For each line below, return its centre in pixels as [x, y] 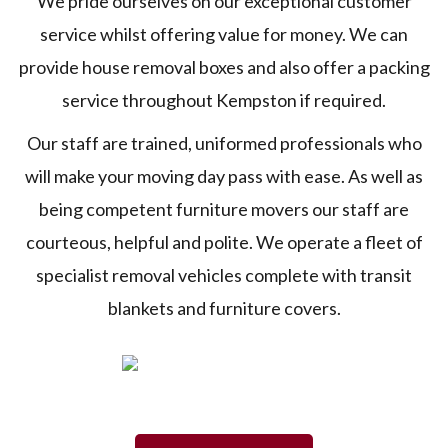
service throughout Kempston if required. [224, 100]
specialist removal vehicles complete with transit [224, 275]
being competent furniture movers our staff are [224, 209]
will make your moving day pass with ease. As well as [224, 176]
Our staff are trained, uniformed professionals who [224, 143]
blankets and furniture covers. [224, 308]
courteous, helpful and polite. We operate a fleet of [224, 242]
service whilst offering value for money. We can [224, 34]
